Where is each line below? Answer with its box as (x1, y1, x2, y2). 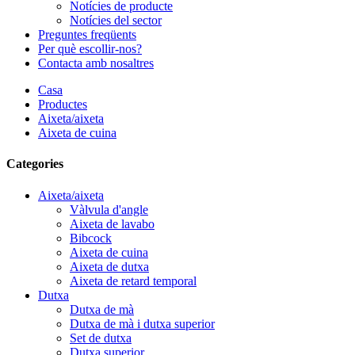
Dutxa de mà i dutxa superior (70, 316, 215, 330)
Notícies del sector (70, 13, 162, 27)
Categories (6, 157, 63, 171)
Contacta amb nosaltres (38, 56, 154, 70)
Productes (38, 97, 87, 111)
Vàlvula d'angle (70, 202, 148, 216)
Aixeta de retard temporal (70, 273, 197, 288)
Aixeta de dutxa (70, 259, 149, 273)
